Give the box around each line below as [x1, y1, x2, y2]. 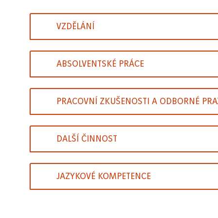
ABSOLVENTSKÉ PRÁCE [56, 59, 144, 69]
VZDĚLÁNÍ [56, 21, 94, 32]
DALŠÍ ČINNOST [56, 134, 117, 144]
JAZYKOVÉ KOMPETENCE [56, 171, 151, 182]
